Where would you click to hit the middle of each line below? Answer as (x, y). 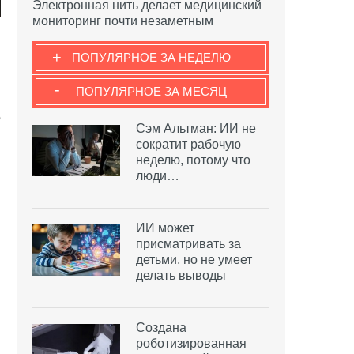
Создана (161, 327)
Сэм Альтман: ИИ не (196, 128)
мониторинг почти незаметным (123, 21)
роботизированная (191, 343)
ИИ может (165, 228)
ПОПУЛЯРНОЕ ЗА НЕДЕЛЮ (151, 57)
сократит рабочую (188, 144)
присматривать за (188, 243)
